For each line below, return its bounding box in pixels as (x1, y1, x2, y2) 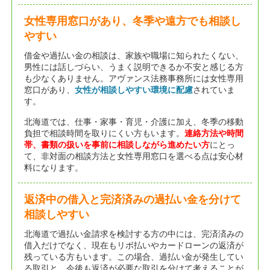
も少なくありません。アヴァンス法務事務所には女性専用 (24, 74, 243, 84)
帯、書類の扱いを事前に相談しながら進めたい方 (24, 140, 210, 150)
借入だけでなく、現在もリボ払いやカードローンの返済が (24, 240, 243, 251)
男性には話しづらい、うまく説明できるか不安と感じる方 (24, 62, 243, 72)
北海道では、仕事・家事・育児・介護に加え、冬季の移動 (24, 117, 243, 127)
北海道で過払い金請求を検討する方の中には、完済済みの (24, 229, 243, 239)
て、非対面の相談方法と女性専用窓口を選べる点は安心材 (24, 151, 243, 162)
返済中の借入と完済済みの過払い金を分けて (24, 193, 241, 206)
